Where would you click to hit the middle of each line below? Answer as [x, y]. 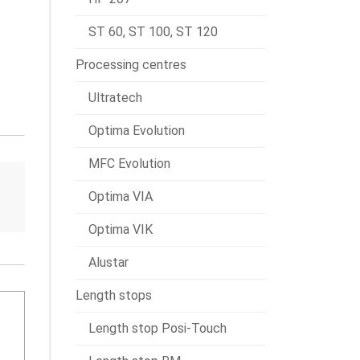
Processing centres [131, 65]
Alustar [108, 262]
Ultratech [115, 98]
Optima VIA [121, 196]
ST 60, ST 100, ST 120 [153, 32]
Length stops [114, 295]
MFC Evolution [129, 164]
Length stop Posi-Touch [157, 328]
